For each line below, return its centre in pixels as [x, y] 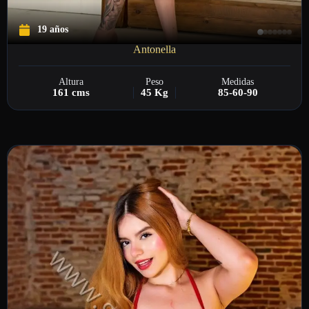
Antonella [154, 50]
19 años [53, 30]
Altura [71, 81]
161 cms [71, 92]
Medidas [238, 81]
